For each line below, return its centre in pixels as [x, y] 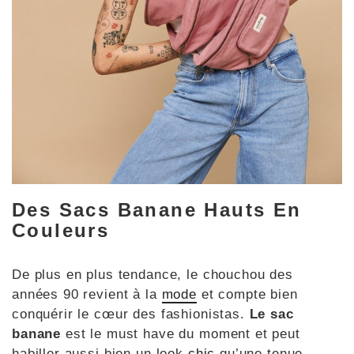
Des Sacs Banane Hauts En [157, 209]
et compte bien [247, 294]
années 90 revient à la [87, 294]
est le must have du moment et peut [181, 333]
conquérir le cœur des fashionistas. [131, 314]
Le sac [271, 314]
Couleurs [61, 230]
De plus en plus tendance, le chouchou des [153, 274]
